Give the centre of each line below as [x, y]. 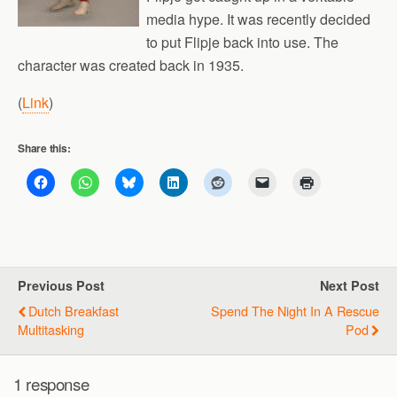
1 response [51, 383]
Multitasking [51, 329]
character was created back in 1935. [131, 65]
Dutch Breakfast [74, 311]
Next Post [350, 285]
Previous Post [61, 285]
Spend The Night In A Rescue [295, 311]
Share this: [44, 148]
